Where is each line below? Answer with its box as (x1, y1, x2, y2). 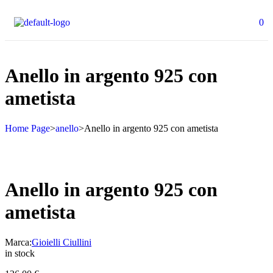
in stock (5, 247, 35, 258)
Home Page (5, 122, 50, 133)
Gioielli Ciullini (32, 236, 91, 247)
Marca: (5, 236, 32, 247)
